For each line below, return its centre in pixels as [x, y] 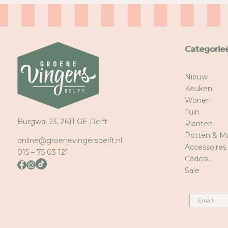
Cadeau [198, 159]
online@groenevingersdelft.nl [69, 141]
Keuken [198, 89]
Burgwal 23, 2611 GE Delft [62, 122]
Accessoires [205, 147]
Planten [198, 124]
